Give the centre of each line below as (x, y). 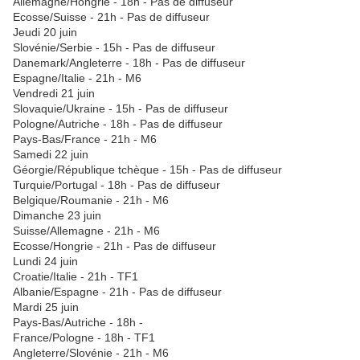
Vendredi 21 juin (54, 93)
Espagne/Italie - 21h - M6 (77, 78)
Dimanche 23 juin (57, 215)
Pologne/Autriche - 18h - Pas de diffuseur (118, 123)
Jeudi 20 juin (45, 32)
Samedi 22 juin (51, 154)
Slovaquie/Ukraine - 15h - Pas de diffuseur (121, 108)
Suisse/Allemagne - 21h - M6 (86, 230)
